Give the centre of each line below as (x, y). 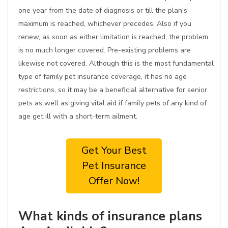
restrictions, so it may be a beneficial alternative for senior (113, 90)
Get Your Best (114, 150)
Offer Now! (114, 181)
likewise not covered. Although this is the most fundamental (116, 63)
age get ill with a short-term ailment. (78, 116)
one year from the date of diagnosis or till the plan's (103, 10)
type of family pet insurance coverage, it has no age (103, 77)
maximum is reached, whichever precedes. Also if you (105, 24)
